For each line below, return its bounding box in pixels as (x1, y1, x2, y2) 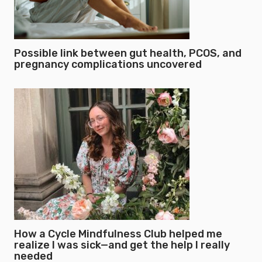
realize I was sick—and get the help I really (14, 239, 230, 251)
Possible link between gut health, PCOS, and (14, 47, 242, 60)
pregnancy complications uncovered (14, 58, 202, 71)
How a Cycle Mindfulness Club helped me (14, 227, 222, 240)
